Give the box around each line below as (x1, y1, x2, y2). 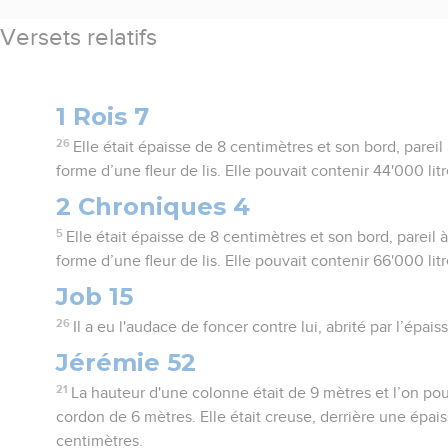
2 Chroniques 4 (56, 191, 251, 221)
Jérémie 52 (56, 347, 197, 377)
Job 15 (56, 281, 134, 311)
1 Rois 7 (56, 101, 150, 131)
